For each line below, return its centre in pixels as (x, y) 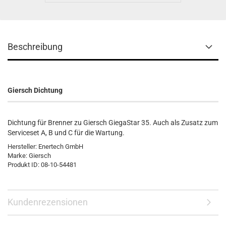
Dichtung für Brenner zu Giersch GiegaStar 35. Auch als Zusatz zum (113, 123)
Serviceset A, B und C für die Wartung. (66, 133)
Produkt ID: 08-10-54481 (42, 165)
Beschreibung (35, 47)
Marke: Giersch (29, 156)
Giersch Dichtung (35, 90)
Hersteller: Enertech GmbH (45, 147)
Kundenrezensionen (48, 202)
